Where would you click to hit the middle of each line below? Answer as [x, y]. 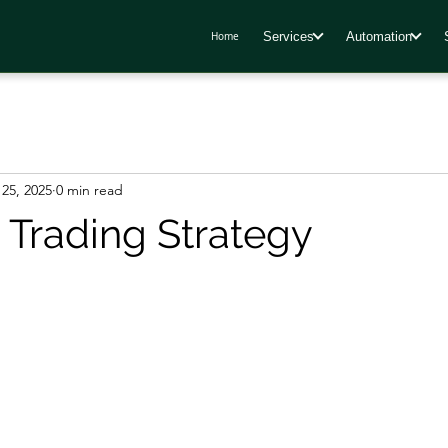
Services [288, 36]
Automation [379, 36]
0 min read [89, 189]
